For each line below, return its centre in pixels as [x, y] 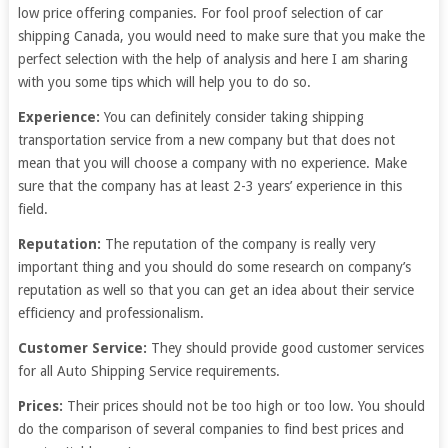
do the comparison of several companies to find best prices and [210, 429]
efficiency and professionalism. [110, 313]
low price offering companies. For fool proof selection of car [200, 13]
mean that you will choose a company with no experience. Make [212, 163]
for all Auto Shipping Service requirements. [148, 371]
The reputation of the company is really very [238, 244]
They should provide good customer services [285, 348]
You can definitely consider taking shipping [233, 117]
